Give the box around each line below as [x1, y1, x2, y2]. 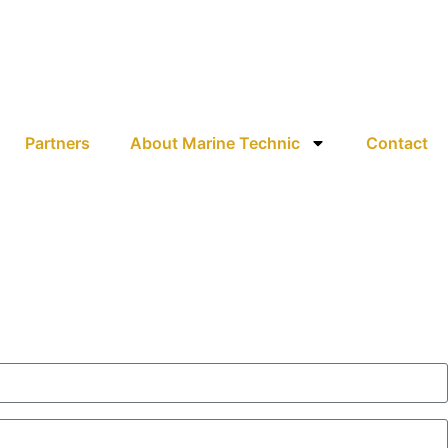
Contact [366, 133, 428, 153]
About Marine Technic [130, 133, 300, 153]
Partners [25, 133, 90, 153]
